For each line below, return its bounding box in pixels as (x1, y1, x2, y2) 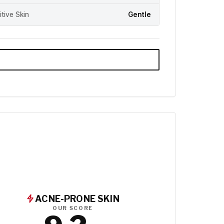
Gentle (128, 10, 151, 19)
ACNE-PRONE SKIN (35, 193, 119, 204)
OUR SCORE (52, 204, 93, 211)
